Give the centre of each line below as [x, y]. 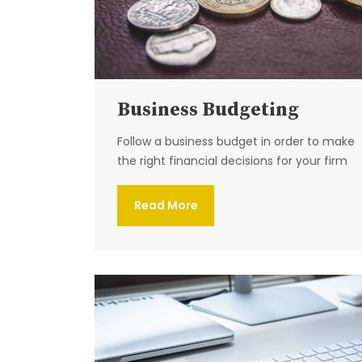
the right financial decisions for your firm [232, 160]
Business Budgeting [208, 109]
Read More [166, 205]
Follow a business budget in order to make [236, 141]
